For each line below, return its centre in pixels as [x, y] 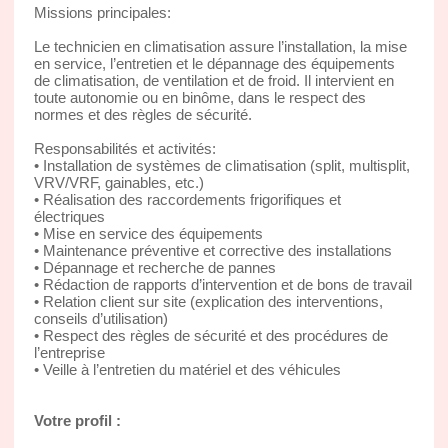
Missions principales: [102, 12]
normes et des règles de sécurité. [142, 114]
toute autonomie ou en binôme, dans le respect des [199, 97]
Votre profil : [77, 420]
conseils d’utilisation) [100, 318]
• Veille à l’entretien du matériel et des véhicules [187, 369]
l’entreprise [69, 352]
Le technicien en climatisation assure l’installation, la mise [220, 46]
